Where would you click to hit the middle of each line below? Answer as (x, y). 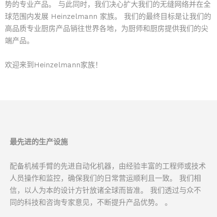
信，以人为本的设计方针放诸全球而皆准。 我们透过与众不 (105, 190)
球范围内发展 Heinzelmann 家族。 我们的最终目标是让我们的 (108, 16)
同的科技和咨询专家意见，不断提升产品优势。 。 (91, 202)
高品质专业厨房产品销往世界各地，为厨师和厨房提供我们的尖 (107, 29)
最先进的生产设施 (39, 142)
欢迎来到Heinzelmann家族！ (54, 65)
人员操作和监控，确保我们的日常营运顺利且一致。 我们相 (105, 178)
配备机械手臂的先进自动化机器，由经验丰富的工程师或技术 (108, 166)
